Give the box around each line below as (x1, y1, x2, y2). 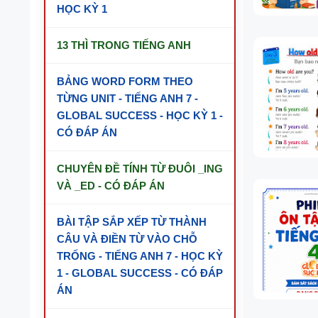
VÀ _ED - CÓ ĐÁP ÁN (57, 180, 165, 192)
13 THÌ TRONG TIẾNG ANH (57, 39, 191, 51)
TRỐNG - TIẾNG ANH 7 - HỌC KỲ (57, 250, 223, 262)
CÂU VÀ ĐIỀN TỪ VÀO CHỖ (57, 233, 197, 245)
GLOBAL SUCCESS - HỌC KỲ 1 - (57, 109, 223, 121)
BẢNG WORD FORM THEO (57, 75, 193, 87)
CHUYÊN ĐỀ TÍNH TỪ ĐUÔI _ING (57, 163, 223, 175)
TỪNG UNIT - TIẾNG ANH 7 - (57, 92, 198, 104)
